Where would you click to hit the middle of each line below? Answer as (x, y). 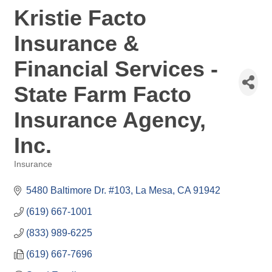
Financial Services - (116, 69)
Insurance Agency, (110, 120)
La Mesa (154, 190)
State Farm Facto (103, 94)
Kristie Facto (80, 18)
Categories (33, 173)
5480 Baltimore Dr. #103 (78, 190)
